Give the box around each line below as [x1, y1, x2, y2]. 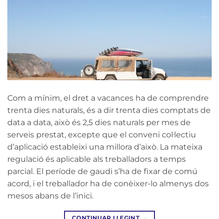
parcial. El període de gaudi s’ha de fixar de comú [7, 166, 197, 176]
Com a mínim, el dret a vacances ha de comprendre [7, 93, 209, 103]
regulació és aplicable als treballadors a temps [7, 154, 186, 164]
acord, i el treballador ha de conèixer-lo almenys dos [7, 178, 209, 188]
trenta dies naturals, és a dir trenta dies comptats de [7, 105, 211, 115]
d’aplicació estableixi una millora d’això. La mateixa [7, 142, 202, 152]
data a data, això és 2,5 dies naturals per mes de [7, 117, 191, 127]
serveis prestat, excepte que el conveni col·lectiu [7, 130, 196, 139]
